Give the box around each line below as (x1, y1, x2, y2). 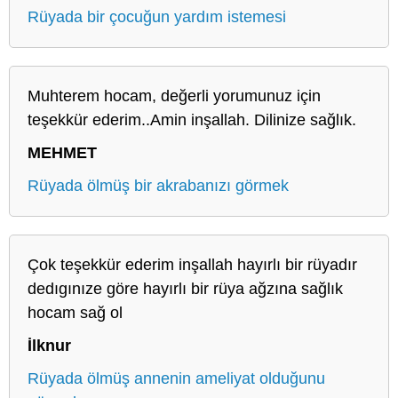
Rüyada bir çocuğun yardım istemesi (28, 7, 286, 26)
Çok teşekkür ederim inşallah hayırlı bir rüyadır (28, 255, 357, 274)
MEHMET (28, 143, 97, 162)
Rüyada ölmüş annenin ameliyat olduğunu (28, 369, 325, 387)
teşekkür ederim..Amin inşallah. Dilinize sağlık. (28, 110, 356, 129)
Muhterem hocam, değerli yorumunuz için (28, 86, 321, 105)
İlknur (28, 336, 71, 354)
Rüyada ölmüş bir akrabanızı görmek (28, 176, 289, 195)
